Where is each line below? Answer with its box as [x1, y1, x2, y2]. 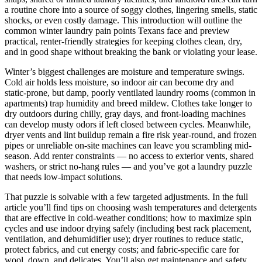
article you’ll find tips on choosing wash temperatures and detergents [5, 202, 257, 212]
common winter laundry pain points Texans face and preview [5, 25, 230, 36]
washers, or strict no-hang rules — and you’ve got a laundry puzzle [5, 161, 252, 171]
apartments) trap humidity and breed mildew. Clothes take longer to [5, 98, 252, 108]
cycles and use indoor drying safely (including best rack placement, [5, 223, 251, 233]
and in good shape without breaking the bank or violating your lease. [5, 46, 257, 57]
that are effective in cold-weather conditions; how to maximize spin [5, 212, 251, 223]
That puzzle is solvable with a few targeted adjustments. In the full [5, 191, 248, 202]
